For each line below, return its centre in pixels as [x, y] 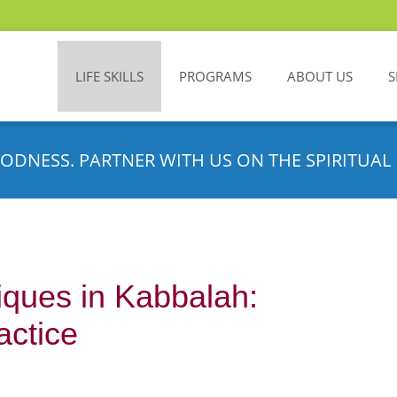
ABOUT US [320, 76]
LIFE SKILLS [109, 76]
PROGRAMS [215, 76]
